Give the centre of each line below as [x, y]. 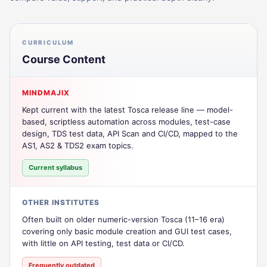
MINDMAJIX [46, 92]
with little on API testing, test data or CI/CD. [103, 243]
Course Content [64, 59]
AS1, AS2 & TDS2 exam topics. [78, 145]
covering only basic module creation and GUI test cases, [127, 231]
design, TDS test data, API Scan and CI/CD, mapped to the [130, 133]
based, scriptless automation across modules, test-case [126, 121]
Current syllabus [55, 167]
